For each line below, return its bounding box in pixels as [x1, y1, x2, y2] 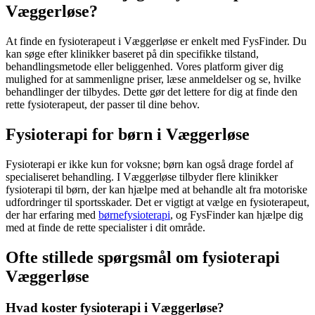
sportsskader [75, 196, 129, 209]
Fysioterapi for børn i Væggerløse [6, 125, 250, 144]
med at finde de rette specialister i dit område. [6, 221, 205, 234]
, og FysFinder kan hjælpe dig [170, 209, 303, 221]
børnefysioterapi [98, 209, 170, 221]
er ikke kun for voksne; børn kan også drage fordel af [55, 158, 293, 171]
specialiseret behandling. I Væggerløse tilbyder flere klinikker [6, 171, 278, 184]
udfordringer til [6, 196, 75, 209]
